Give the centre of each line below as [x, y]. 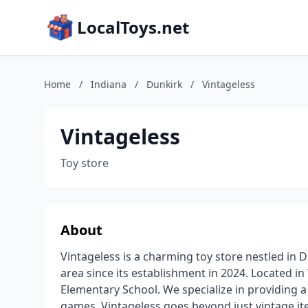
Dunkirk [164, 84]
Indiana [109, 84]
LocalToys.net [133, 27]
